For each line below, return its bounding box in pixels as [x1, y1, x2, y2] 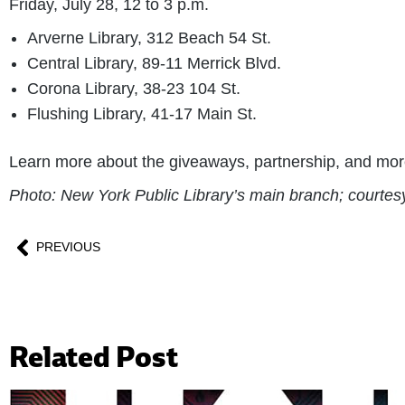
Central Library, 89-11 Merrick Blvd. [27, 53, 281, 72]
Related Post [9, 336, 178, 376]
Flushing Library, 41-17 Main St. [27, 104, 257, 123]
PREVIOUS [36, 240, 100, 255]
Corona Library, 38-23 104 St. [27, 79, 240, 98]
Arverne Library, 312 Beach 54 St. [27, 28, 271, 47]
